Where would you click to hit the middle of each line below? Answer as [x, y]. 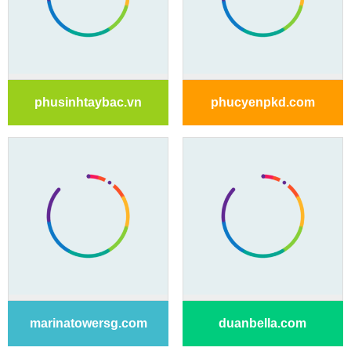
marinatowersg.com [88, 323]
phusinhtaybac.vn [88, 102]
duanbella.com [263, 323]
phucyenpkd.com [262, 102]
